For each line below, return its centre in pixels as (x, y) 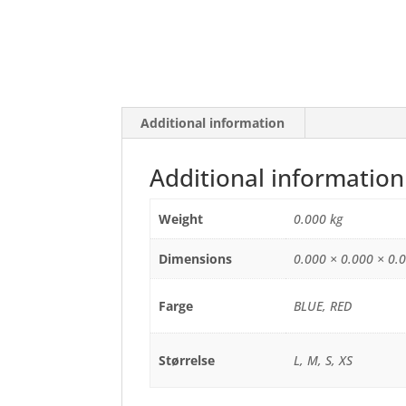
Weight (180, 219)
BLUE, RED (322, 306)
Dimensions (195, 259)
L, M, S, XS (323, 360)
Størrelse (186, 360)
